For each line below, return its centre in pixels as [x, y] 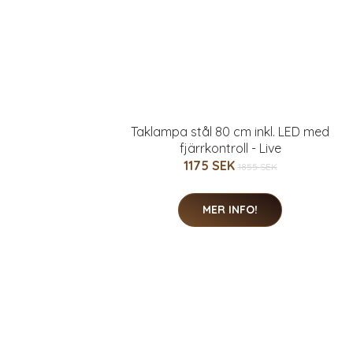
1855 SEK [257, 167]
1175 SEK [210, 165]
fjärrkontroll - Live [230, 148]
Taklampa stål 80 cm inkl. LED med [230, 132]
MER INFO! [230, 210]
